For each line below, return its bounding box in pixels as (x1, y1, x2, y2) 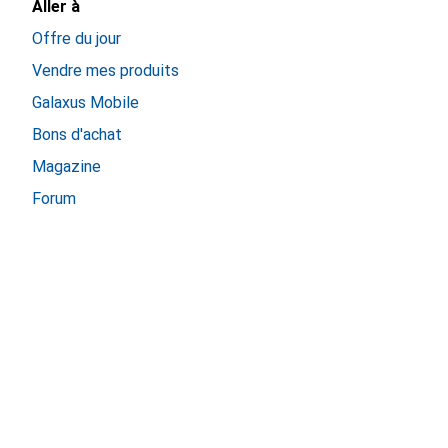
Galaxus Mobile (32, 93, 139, 112)
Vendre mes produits (32, 61, 179, 80)
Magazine (32, 157, 101, 176)
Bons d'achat (32, 125, 122, 144)
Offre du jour (32, 29, 121, 48)
